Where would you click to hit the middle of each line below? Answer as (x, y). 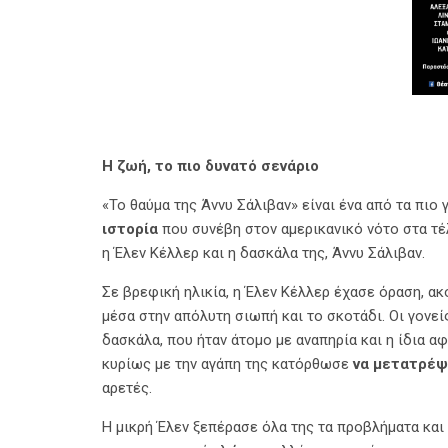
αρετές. (127, 388)
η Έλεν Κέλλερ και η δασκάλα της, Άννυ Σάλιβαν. (263, 253)
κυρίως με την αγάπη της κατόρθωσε (225, 364)
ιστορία (130, 229)
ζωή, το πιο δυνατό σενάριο (218, 166)
